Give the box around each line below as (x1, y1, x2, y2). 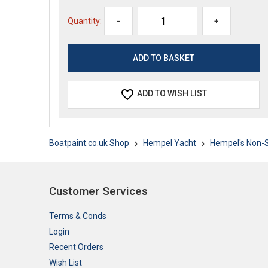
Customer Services (49, 184, 148, 198)
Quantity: (68, 16, 102, 26)
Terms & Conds (49, 211, 106, 221)
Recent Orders (49, 242, 103, 252)
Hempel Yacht (143, 138, 196, 148)
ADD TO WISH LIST (137, 89, 208, 99)
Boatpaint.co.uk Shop (49, 138, 129, 148)
